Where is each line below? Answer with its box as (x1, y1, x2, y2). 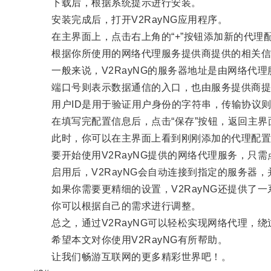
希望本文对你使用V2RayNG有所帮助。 (32, 234, 228, 245)
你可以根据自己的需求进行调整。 (32, 200, 201, 211)
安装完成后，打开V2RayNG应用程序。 (32, 14, 228, 25)
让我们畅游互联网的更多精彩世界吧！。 (32, 251, 232, 262)
